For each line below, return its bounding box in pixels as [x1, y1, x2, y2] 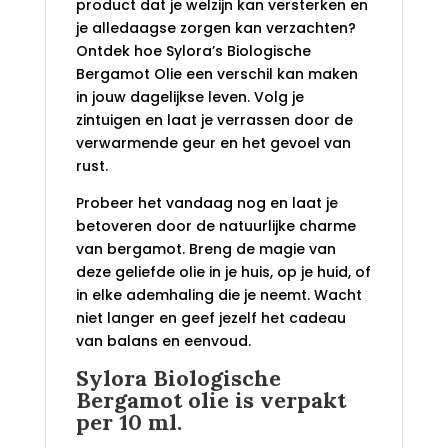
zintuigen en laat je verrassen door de [75, 110, 353, 131]
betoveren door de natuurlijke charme [75, 216, 356, 237]
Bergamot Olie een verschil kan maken [75, 64, 358, 85]
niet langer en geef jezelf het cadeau [75, 308, 346, 329]
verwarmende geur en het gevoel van [75, 133, 351, 154]
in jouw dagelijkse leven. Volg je [75, 87, 304, 108]
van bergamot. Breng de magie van [75, 239, 336, 260]
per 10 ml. [75, 408, 182, 437]
